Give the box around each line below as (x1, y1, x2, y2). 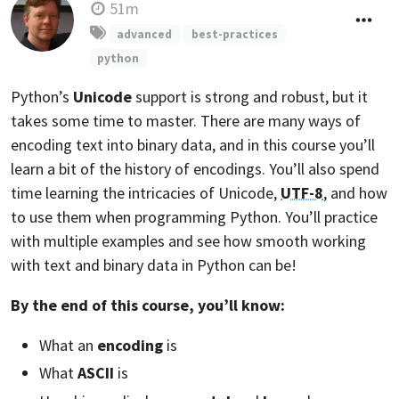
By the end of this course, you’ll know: (11, 294, 285, 315)
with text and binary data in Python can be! (11, 254, 297, 275)
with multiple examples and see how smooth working (11, 230, 366, 251)
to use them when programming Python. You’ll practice (11, 206, 378, 227)
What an (39, 334, 97, 355)
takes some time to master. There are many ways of (11, 110, 361, 131)
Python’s (11, 85, 73, 107)
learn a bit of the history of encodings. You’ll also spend (11, 158, 379, 179)
